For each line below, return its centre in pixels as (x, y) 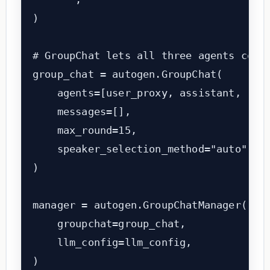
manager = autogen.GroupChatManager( (140, 205)
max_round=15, (84, 130)
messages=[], (81, 112)
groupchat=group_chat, (109, 224)
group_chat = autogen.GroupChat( (127, 74)
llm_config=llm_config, (112, 243)
